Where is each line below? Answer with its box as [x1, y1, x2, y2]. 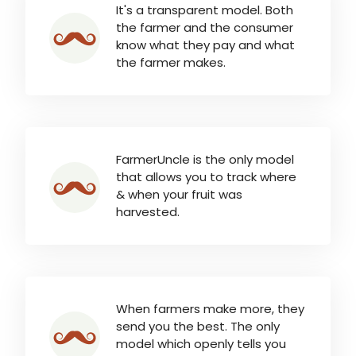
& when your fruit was [116, 185, 242, 203]
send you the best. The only [116, 317, 280, 335]
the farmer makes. [116, 53, 226, 71]
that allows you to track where [116, 168, 296, 185]
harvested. [116, 203, 180, 220]
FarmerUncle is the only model [116, 150, 294, 168]
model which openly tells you [116, 335, 286, 352]
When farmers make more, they [116, 300, 304, 317]
